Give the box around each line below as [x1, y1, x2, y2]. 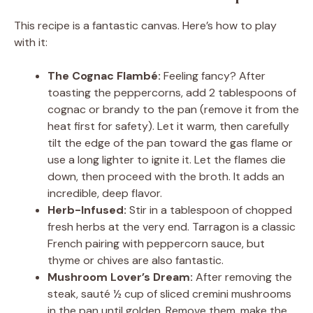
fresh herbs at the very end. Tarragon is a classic [48, 219, 296, 235]
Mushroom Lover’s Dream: [48, 270, 193, 285]
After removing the [193, 270, 292, 285]
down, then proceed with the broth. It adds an [48, 169, 284, 184]
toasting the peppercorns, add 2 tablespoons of [48, 85, 296, 101]
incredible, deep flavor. [48, 186, 162, 201]
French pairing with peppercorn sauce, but [48, 236, 265, 252]
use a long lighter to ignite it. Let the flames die [48, 152, 286, 168]
